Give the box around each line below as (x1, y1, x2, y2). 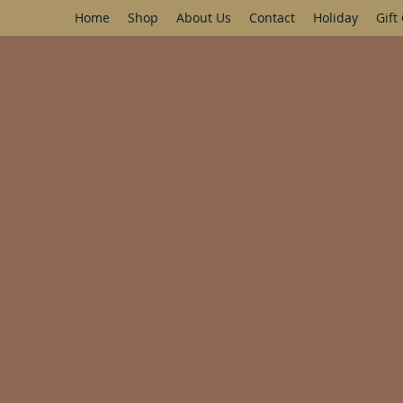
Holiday (313, 9, 358, 26)
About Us (176, 9, 231, 26)
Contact (249, 9, 295, 26)
